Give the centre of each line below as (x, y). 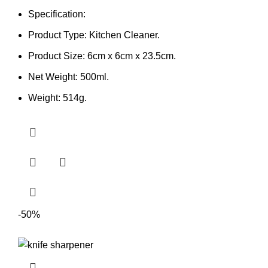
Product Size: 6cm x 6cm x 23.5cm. (102, 56)
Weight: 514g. (57, 98)
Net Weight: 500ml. (68, 77)
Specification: (57, 14)
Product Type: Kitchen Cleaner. (94, 35)
